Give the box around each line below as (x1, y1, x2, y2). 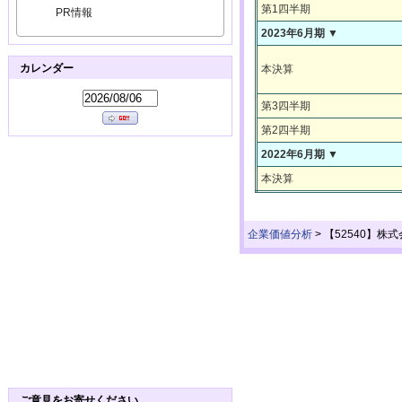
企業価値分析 (248, 228, 312, 241)
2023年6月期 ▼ (261, 26, 338, 39)
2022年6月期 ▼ (261, 147, 338, 161)
